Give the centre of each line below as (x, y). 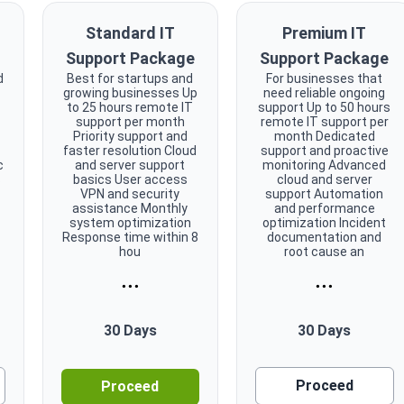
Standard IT (130, 32)
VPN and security (130, 193)
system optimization (130, 222)
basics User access (130, 179)
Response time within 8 (130, 237)
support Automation (325, 193)
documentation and (325, 237)
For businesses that (325, 78)
